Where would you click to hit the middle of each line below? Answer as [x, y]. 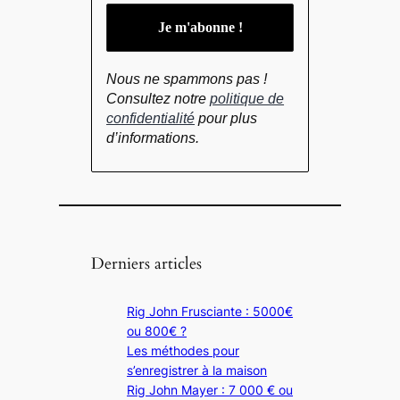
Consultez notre [158, 99]
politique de [247, 99]
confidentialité [151, 119]
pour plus [226, 119]
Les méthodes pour [183, 351]
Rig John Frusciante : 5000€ [210, 312]
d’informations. [153, 138]
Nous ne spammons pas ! [187, 79]
